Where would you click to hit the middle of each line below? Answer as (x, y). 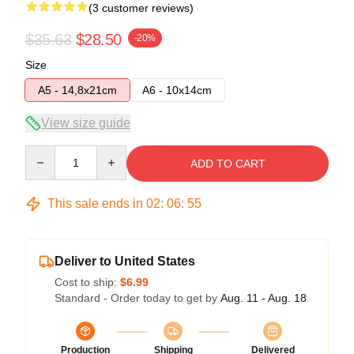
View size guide (86, 122)
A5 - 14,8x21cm (77, 90)
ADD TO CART (228, 163)
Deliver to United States (125, 261)
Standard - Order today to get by (137, 298)
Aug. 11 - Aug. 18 (264, 298)
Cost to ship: (87, 282)
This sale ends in (95, 203)
